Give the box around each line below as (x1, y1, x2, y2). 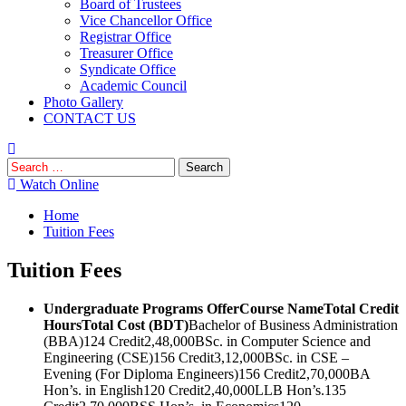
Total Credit (324, 300, 399, 316)
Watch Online (16, 177, 99, 192)
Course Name (239, 300, 324, 316)
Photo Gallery (43, 94, 123, 110)
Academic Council (80, 78, 187, 93)
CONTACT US (43, 111, 136, 126)
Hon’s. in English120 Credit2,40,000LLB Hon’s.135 (43, 382, 346, 398)
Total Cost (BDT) (82, 316, 188, 333)
